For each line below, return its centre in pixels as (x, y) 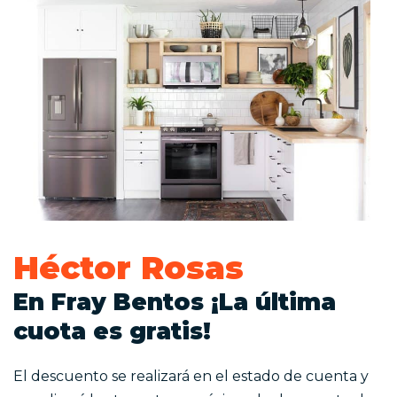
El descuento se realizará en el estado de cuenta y (191, 376)
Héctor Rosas (128, 267)
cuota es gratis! (112, 331)
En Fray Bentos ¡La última (175, 302)
